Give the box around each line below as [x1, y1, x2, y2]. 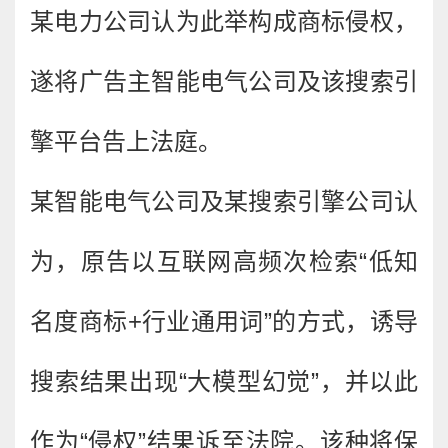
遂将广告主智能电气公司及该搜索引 [30, 68, 418, 95]
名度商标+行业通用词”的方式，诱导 [30, 308, 418, 335]
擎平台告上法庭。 [30, 128, 222, 155]
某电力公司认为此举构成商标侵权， [30, 8, 418, 35]
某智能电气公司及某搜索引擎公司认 [30, 188, 418, 215]
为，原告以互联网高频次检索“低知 [30, 248, 418, 275]
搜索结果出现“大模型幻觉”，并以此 [30, 368, 418, 395]
